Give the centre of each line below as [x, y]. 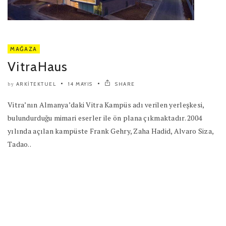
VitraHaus [38, 66]
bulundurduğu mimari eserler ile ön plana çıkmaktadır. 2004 [105, 118]
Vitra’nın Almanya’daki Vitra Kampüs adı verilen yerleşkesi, [106, 104]
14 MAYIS [80, 84]
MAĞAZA [24, 49]
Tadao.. [19, 144]
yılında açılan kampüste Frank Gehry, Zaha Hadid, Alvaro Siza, [111, 131]
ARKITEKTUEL [36, 84]
